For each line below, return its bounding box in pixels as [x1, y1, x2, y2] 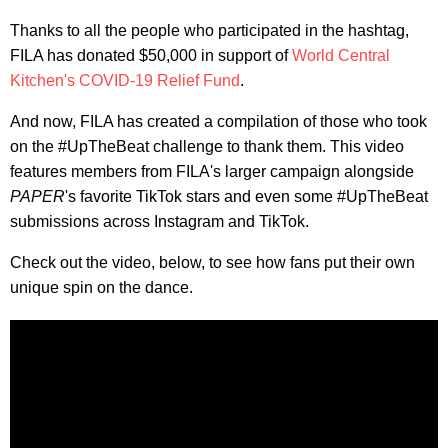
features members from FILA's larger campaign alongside [10, 162, 414, 180]
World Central [288, 46, 390, 64]
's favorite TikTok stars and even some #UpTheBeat [65, 187, 428, 205]
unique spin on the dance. [10, 278, 193, 296]
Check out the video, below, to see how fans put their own [10, 253, 415, 271]
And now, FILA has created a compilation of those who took [10, 112, 427, 130]
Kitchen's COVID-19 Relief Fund [10, 71, 240, 89]
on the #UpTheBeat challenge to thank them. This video [10, 137, 404, 155]
